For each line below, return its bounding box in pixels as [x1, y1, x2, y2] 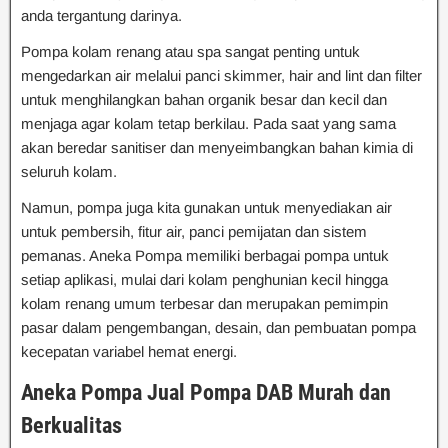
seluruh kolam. [21, 163, 117, 180]
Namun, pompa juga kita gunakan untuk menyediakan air [21, 199, 392, 216]
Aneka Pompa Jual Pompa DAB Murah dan [21, 380, 391, 405]
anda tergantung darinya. [21, 7, 182, 24]
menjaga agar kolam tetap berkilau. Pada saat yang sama [21, 115, 396, 132]
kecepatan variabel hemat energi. [21, 343, 237, 360]
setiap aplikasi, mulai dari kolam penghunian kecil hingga [21, 271, 388, 288]
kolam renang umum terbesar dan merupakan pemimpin [21, 295, 388, 312]
